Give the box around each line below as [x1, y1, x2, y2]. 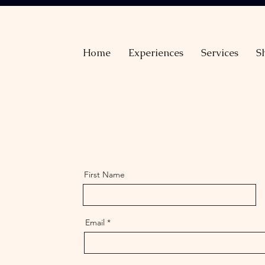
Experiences [128, 46, 183, 59]
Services [201, 46, 238, 59]
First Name [83, 169, 125, 180]
